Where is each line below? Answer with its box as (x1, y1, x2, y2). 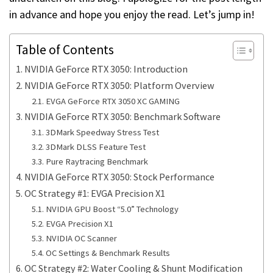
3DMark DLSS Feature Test (45, 141, 146, 153)
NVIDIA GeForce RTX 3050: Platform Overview (24, 79, 215, 92)
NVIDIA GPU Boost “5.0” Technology (45, 204, 179, 215)
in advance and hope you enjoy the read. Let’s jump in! (9, 7, 255, 22)
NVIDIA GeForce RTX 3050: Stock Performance (24, 171, 215, 183)
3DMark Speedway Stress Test (45, 127, 159, 138)
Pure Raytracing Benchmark (45, 156, 148, 168)
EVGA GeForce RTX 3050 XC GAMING (45, 96, 180, 107)
